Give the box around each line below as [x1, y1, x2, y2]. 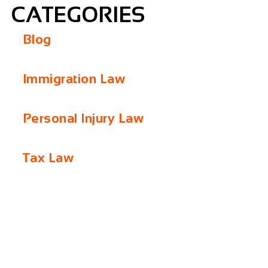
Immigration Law [22, 71, 126, 86]
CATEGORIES [10, 2, 145, 27]
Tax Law [22, 150, 74, 165]
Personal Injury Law [22, 110, 144, 126]
